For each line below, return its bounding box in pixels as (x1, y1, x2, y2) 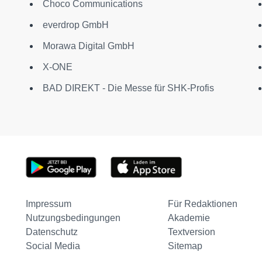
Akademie (167, 212, 210, 223)
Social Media (25, 240, 80, 251)
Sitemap (167, 240, 202, 251)
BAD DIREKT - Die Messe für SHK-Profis (42, 82, 214, 93)
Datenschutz (25, 226, 78, 237)
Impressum (25, 198, 71, 209)
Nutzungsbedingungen (25, 212, 120, 223)
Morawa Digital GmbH (42, 40, 135, 51)
